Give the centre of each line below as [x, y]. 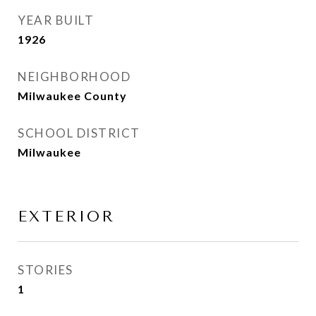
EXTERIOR [66, 217]
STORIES [45, 270]
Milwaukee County [72, 96]
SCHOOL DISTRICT [79, 133]
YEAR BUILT [56, 20]
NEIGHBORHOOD [74, 77]
